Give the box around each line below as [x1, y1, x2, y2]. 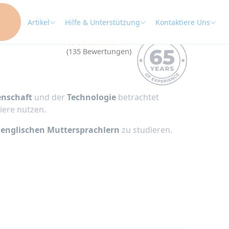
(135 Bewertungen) [66, 47, 131, 57]
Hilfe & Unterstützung [65, 17, 140, 27]
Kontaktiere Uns [155, 17, 210, 27]
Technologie [67, 91, 116, 103]
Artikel [28, 17, 50, 27]
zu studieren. [120, 124, 172, 135]
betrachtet [116, 91, 159, 103]
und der [32, 91, 67, 103]
